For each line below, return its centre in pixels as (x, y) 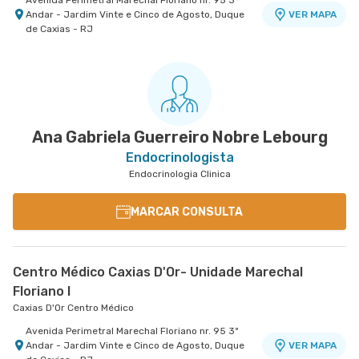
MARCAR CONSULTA (187, 212)
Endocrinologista (179, 157)
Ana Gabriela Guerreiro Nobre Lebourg (179, 137)
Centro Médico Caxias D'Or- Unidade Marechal (158, 272)
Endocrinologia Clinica (179, 174)
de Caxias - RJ (59, 29)
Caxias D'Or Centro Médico (73, 308)
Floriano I (42, 291)
